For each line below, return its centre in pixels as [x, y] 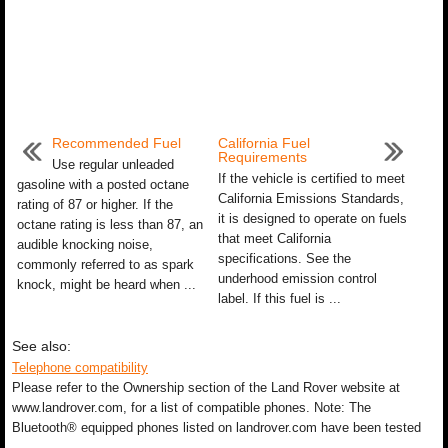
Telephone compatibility [80, 367]
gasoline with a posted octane [103, 184]
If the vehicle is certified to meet [311, 178]
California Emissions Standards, [310, 198]
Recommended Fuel [116, 143]
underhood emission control [297, 278]
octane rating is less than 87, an [110, 224]
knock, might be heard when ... [106, 284]
